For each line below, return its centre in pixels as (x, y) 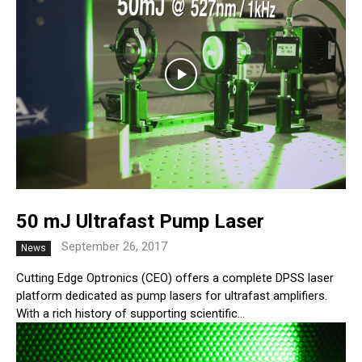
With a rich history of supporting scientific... (130, 314)
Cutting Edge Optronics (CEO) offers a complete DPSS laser (175, 278)
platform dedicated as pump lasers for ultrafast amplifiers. (172, 296)
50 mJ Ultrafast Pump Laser (140, 222)
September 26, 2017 (114, 247)
